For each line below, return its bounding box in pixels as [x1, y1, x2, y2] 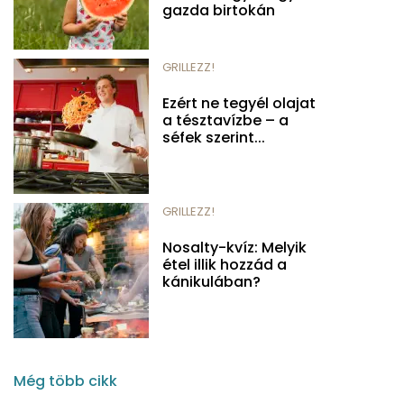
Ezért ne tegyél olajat [162, 92, 316, 114]
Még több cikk [14, 370, 117, 391]
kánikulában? [162, 271, 261, 292]
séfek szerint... [162, 126, 265, 148]
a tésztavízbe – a [162, 109, 289, 131]
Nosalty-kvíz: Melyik [162, 236, 307, 258]
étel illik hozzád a [162, 253, 287, 275]
